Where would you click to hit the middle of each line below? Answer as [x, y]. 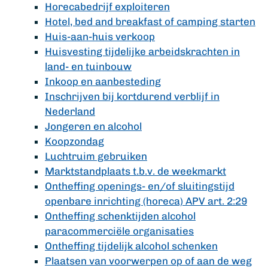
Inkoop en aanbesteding [103, 81]
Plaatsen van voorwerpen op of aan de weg [148, 261]
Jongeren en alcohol [93, 126]
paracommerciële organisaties [119, 231]
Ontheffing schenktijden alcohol [120, 216]
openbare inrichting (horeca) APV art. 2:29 [146, 201]
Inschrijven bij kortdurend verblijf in [132, 96]
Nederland [70, 111]
